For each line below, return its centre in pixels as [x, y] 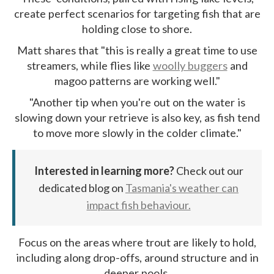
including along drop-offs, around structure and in [137, 258]
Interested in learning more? [105, 171]
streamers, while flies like [90, 66]
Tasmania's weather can [182, 188]
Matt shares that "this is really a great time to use [137, 50]
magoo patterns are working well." [137, 81]
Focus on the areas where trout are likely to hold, [137, 243]
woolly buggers [190, 66]
